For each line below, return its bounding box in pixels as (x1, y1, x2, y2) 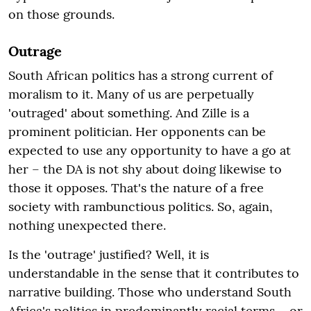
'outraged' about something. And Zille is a (8, 104, 249, 121)
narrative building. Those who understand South (8, 283, 292, 300)
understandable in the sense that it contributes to (8, 264, 299, 281)
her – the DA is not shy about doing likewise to (8, 160, 282, 177)
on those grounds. (8, 6, 115, 22)
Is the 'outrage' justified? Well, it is (8, 246, 209, 262)
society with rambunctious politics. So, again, (8, 198, 273, 215)
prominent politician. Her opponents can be (8, 123, 266, 140)
